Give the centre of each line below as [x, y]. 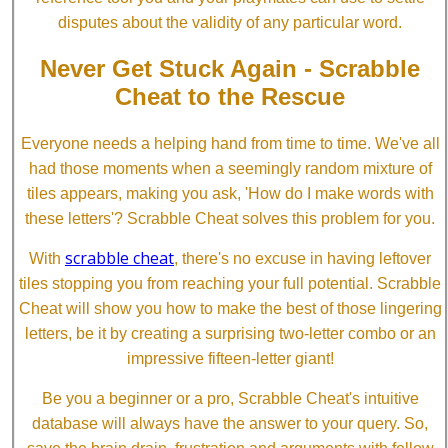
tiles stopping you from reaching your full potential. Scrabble [230, 284]
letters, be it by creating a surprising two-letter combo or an [230, 334]
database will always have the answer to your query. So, [230, 424]
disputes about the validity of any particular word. [230, 23]
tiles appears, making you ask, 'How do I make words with [230, 194]
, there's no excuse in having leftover [302, 259]
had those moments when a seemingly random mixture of [230, 169]
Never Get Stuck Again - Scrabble [230, 69]
